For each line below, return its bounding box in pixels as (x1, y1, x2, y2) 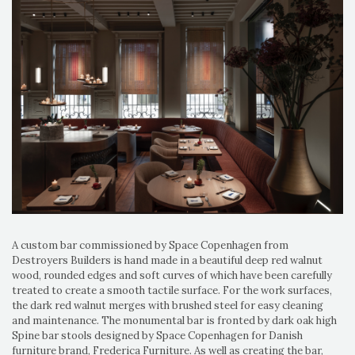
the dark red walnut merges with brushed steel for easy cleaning (12, 298, 323, 312)
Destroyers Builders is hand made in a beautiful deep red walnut (12, 253, 323, 267)
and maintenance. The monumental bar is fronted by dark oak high (12, 313, 337, 327)
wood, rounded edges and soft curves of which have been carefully (12, 268, 332, 282)
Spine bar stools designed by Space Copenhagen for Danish (12, 328, 303, 342)
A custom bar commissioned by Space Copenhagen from (12, 238, 288, 252)
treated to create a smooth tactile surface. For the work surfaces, (12, 283, 332, 297)
